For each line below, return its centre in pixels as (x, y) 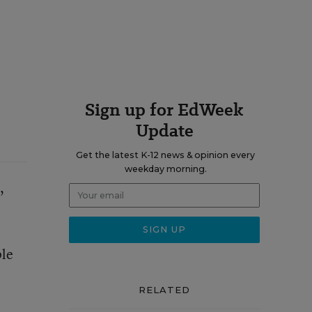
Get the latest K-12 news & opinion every (165, 155)
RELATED (164, 290)
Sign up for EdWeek (164, 110)
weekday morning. (165, 169)
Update (164, 131)
